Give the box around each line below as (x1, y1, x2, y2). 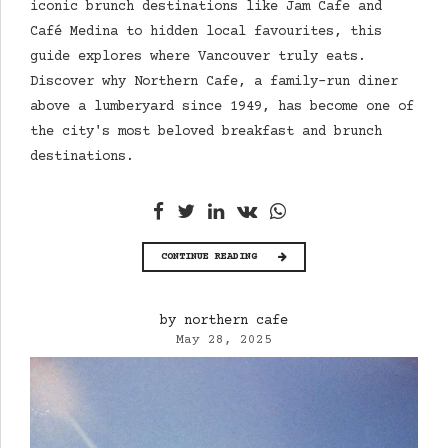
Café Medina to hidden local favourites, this (30, 23, 382, 40)
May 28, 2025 (176, 333, 272, 348)
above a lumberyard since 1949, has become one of (30, 98, 414, 115)
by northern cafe (160, 313, 288, 330)
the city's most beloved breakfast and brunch (30, 123, 382, 140)
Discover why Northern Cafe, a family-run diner (30, 73, 398, 90)
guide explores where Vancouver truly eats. (30, 48, 366, 65)
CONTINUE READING (161, 251, 257, 264)
